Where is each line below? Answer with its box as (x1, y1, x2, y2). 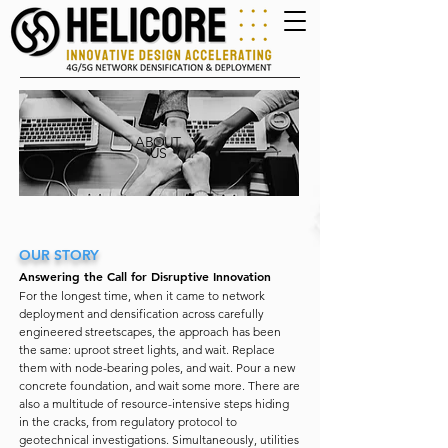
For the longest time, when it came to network (19, 288, 265, 303)
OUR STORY (19, 246, 99, 264)
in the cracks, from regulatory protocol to (19, 414, 237, 429)
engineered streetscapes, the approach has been (19, 324, 281, 339)
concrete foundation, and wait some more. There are (19, 378, 300, 393)
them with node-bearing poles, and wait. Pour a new (19, 360, 295, 375)
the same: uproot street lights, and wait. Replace (19, 342, 275, 357)
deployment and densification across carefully (19, 306, 264, 321)
